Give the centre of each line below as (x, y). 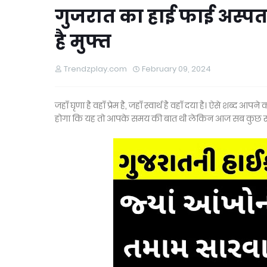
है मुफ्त (83, 42)
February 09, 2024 (176, 69)
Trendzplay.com (95, 69)
